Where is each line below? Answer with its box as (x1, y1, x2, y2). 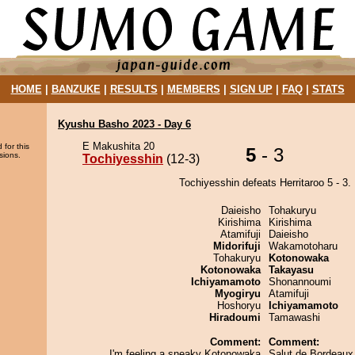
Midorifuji (213, 240, 261, 252)
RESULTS (109, 83, 158, 95)
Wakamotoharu (269, 240, 338, 252)
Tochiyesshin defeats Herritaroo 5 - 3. (178, 177, 351, 189)
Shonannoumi (269, 276, 331, 288)
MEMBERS (166, 83, 220, 95)
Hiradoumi (209, 311, 261, 323)
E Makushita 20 (82, 140, 155, 152)
